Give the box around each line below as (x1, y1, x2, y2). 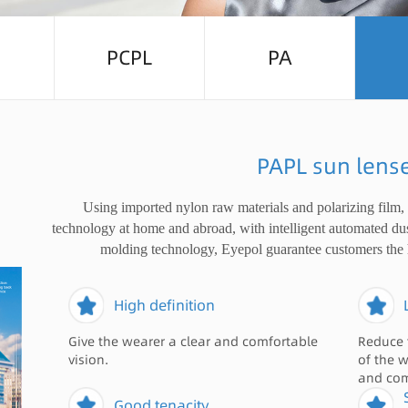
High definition (114, 294, 216, 315)
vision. (68, 351, 109, 369)
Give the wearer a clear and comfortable (68, 332, 319, 351)
